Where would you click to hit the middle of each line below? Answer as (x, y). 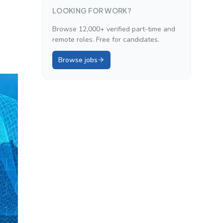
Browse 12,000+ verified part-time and (114, 29)
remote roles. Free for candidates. (106, 39)
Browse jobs (78, 60)
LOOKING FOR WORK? (92, 10)
